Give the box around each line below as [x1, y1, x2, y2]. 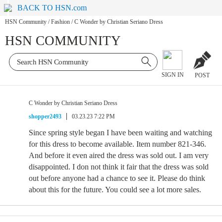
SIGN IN [161, 71, 184, 79]
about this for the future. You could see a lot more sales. [29, 185, 201, 194]
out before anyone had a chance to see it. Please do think [29, 174, 205, 182]
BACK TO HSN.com [17, 3, 87, 12]
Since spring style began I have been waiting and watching [29, 128, 212, 137]
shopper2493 [29, 113, 61, 120]
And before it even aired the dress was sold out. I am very [29, 151, 209, 160]
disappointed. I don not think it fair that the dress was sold [29, 163, 209, 171]
